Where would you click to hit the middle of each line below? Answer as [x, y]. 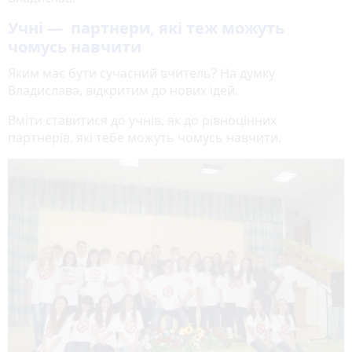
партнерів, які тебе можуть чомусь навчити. [145, 138]
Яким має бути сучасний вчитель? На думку [141, 73]
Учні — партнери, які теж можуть [146, 28]
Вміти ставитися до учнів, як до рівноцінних [142, 121]
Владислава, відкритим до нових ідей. [123, 91]
